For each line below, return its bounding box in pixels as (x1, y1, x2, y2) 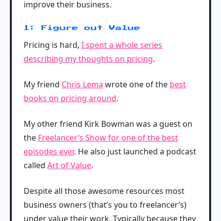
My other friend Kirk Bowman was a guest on (24, 118, 192, 129)
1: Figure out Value (24, 25, 141, 31)
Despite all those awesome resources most (24, 185, 184, 196)
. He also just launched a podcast (74, 146, 196, 157)
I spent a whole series (81, 39, 162, 50)
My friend (24, 78, 62, 90)
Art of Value (47, 159, 91, 171)
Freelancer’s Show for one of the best (38, 132, 178, 143)
